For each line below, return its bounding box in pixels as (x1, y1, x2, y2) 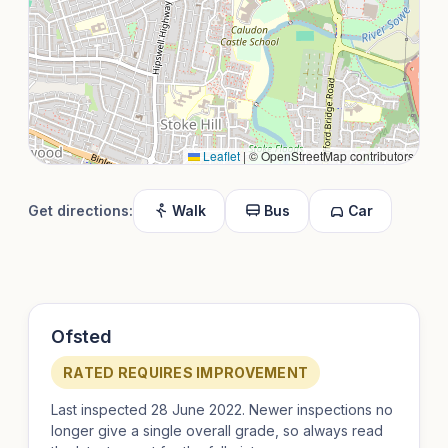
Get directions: (28, 202, 133, 220)
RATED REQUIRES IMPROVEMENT (63, 364, 309, 382)
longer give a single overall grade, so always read (51, 422, 383, 440)
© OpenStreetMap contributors (246, 147, 414, 165)
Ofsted (51, 326, 112, 348)
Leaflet (200, 147, 240, 165)
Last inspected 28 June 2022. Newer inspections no (51, 401, 393, 419)
